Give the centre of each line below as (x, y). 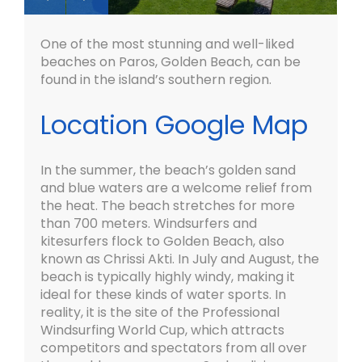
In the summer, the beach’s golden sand (168, 170)
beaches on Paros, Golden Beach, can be (170, 62)
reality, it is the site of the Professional (160, 313)
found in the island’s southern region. (156, 80)
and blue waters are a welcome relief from (176, 188)
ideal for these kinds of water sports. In (163, 295)
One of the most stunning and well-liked (167, 44)
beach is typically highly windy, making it (168, 277)
